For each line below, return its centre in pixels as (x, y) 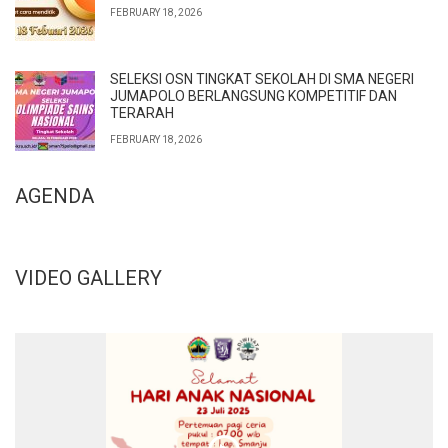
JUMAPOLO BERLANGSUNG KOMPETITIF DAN (253, 96)
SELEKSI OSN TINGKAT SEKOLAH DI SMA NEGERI (262, 79)
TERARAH (142, 113)
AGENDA (54, 196)
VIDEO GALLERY (88, 278)
